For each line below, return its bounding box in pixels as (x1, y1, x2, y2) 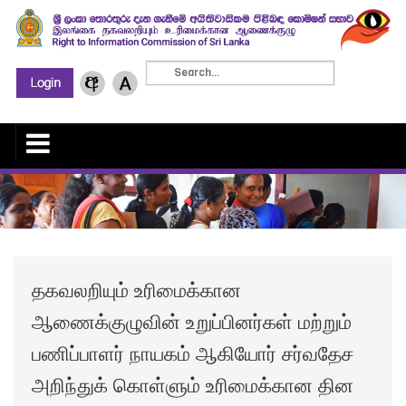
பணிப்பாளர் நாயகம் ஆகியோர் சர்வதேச (32, 342, 353, 365)
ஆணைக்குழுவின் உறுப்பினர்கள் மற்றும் (32, 310, 352, 333)
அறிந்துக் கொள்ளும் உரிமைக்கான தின (32, 373, 353, 397)
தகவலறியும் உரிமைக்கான (32, 278, 241, 302)
